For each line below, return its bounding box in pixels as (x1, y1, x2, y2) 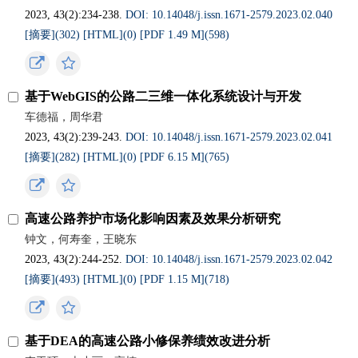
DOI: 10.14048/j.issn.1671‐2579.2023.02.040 (125, 9, 333, 21)
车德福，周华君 (25, 111, 104, 123)
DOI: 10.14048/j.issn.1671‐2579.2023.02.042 (125, 253, 333, 265)
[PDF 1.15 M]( (140, 273, 209, 285)
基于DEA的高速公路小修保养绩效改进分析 (25, 334, 271, 348)
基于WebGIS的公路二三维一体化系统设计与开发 (25, 89, 302, 103)
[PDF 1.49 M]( (140, 29, 209, 41)
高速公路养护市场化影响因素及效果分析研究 (25, 212, 281, 225)
